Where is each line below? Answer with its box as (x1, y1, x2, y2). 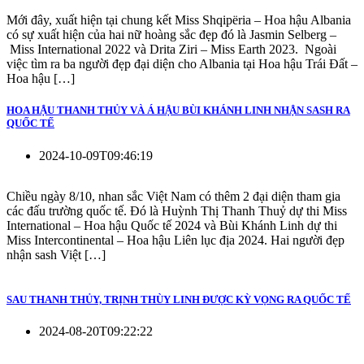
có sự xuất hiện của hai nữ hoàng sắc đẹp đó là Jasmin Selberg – (6, 28, 336, 42)
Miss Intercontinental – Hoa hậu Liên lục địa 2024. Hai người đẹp (6, 232, 344, 247)
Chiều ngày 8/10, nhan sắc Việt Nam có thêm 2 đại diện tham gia (6, 188, 340, 203)
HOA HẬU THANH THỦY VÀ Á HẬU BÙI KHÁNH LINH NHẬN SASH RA (6, 104, 350, 117)
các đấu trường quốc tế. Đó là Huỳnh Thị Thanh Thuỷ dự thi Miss (6, 203, 347, 218)
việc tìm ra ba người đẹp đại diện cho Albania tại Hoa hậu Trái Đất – (6, 57, 357, 71)
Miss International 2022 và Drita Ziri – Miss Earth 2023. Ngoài (6, 42, 336, 57)
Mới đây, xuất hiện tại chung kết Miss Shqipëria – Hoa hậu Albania (6, 13, 351, 28)
